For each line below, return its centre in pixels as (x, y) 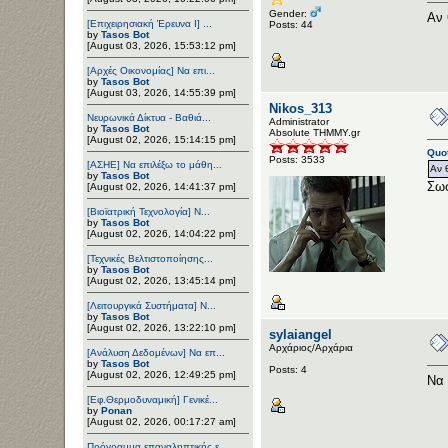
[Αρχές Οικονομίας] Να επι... (151, 70)
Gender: (289, 13)
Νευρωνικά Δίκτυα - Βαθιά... (149, 117)
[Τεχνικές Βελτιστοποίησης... (150, 258)
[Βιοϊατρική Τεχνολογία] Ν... (148, 211)
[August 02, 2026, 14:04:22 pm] (161, 233)
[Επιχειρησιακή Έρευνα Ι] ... (149, 23)
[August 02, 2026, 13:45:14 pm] (161, 280)
